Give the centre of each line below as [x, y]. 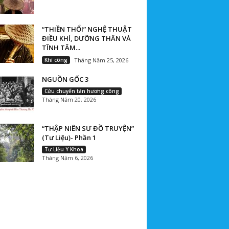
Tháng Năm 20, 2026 [69, 99]
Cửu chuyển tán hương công [82, 91]
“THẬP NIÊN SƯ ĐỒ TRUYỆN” [88, 128]
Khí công [56, 60]
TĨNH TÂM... [61, 47]
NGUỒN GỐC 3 [65, 79]
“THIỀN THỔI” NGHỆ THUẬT [87, 29]
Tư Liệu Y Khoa [64, 149]
